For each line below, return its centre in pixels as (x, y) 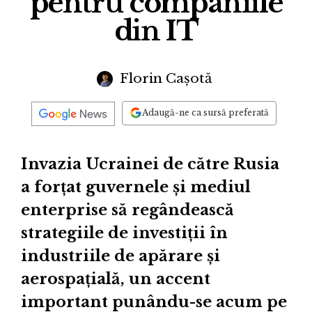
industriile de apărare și (120, 256)
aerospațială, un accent (116, 279)
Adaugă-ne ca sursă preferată (205, 113)
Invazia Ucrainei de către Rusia (150, 164)
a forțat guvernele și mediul (136, 187)
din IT (156, 31)
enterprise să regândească (127, 210)
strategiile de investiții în (124, 233)
